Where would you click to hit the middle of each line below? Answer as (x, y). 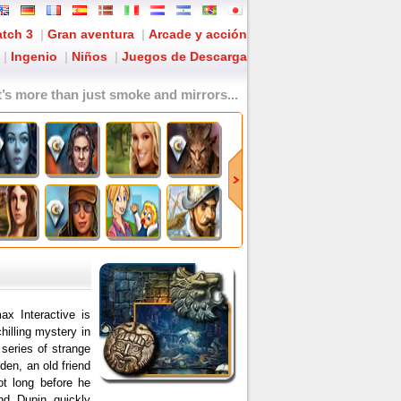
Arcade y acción (198, 34)
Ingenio (34, 56)
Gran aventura (91, 34)
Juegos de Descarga (184, 56)
